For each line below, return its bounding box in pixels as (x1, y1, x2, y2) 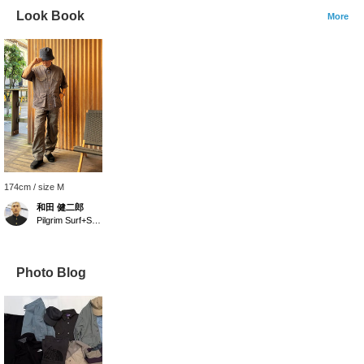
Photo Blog (16, 266, 86, 280)
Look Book (16, 9, 84, 24)
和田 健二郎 (37, 202, 84, 213)
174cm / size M (4, 182, 64, 193)
